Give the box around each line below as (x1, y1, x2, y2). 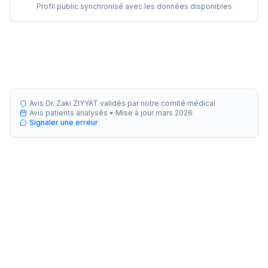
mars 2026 (156, 108, 193, 117)
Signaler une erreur (29, 118, 98, 127)
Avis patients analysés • (29, 108, 115, 117)
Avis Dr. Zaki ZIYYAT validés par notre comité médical (29, 99, 215, 108)
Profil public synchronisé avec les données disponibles (36, 2, 232, 11)
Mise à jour (115, 108, 156, 117)
